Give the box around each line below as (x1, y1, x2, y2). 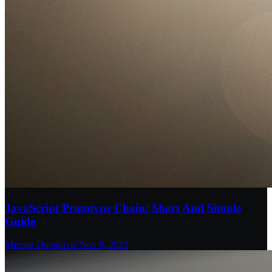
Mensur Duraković (5, 239, 77, 250)
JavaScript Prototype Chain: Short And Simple (5, 201, 241, 214)
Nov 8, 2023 (80, 239, 128, 250)
